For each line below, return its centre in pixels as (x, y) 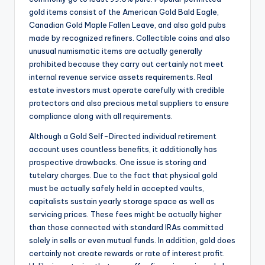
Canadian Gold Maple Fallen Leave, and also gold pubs (127, 25)
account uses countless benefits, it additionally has (123, 149)
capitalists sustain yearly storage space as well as (122, 201)
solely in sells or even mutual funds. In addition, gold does (132, 240)
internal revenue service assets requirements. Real (121, 77)
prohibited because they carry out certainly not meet (126, 64)
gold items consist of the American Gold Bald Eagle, (124, 12)
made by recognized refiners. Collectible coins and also (130, 38)
